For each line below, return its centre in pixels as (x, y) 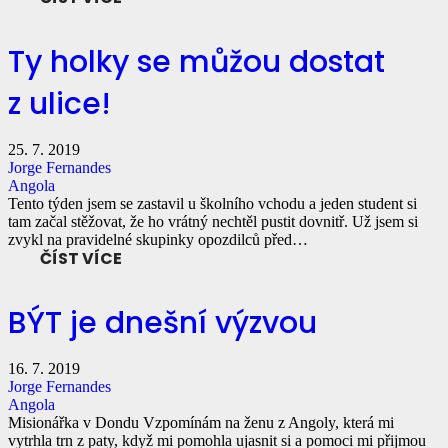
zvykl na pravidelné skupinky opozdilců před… (158, 239)
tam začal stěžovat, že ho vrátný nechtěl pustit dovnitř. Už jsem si (213, 221)
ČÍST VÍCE (81, 258)
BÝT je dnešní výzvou (162, 322)
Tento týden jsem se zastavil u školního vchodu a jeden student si (212, 203)
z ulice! (59, 103)
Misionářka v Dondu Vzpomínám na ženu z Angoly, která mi (201, 422)
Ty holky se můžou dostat (196, 61)
